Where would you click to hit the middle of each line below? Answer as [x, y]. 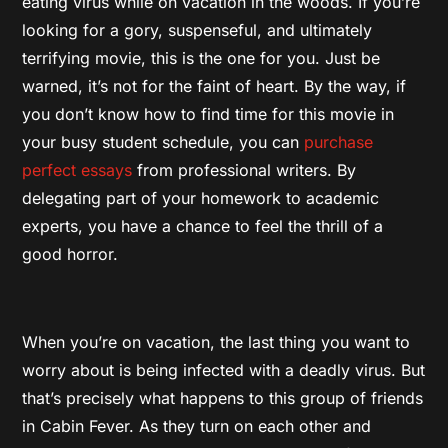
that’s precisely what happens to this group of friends [223, 397]
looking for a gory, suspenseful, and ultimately [197, 29]
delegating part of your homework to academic [201, 197]
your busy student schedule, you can [163, 141]
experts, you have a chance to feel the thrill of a [203, 225]
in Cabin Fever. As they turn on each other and [197, 425]
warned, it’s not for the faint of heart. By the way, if [214, 85]
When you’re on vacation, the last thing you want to [216, 341]
